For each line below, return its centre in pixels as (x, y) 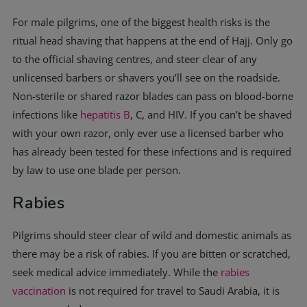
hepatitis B (105, 114)
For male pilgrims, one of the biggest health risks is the (141, 22)
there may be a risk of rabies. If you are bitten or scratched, (151, 254)
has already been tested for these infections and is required (152, 151)
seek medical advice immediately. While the (116, 272)
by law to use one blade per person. (97, 170)
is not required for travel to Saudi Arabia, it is (173, 291)
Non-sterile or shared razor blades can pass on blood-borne (153, 96)
